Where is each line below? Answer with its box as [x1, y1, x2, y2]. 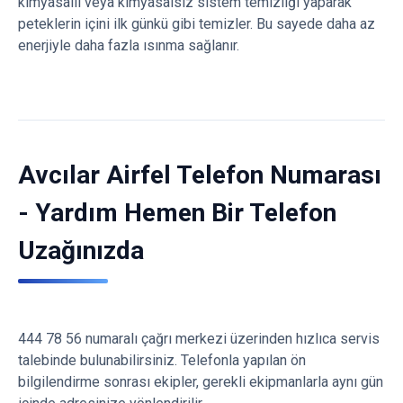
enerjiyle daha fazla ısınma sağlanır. [18, 37, 239, 54]
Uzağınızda [18, 236, 144, 265]
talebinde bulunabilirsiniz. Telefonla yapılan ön [18, 352, 306, 369]
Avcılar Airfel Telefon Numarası [18, 160, 381, 190]
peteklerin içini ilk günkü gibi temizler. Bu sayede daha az [18, 15, 375, 32]
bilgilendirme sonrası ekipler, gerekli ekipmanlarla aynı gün [18, 373, 383, 390]
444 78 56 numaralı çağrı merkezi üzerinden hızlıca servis [18, 330, 380, 347]
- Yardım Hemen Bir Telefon [18, 198, 336, 228]
